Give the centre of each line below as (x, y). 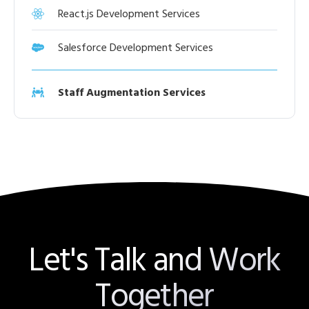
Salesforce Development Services (135, 47)
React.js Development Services (129, 13)
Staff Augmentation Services (131, 92)
